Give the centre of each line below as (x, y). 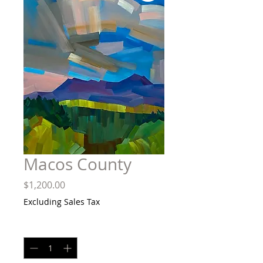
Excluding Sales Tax (62, 202)
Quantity (41, 227)
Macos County (77, 164)
